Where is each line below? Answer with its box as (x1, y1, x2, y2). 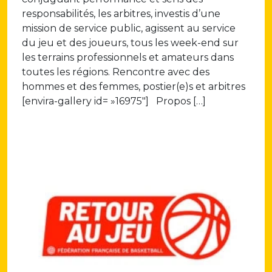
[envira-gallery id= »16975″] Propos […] (22, 95, 206, 107)
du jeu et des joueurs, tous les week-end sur (22, 37, 239, 49)
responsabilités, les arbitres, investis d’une (22, 8, 220, 20)
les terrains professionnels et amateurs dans (22, 52, 234, 64)
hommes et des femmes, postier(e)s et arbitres (22, 81, 245, 93)
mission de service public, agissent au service (22, 22, 236, 35)
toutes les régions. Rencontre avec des (22, 66, 209, 78)
